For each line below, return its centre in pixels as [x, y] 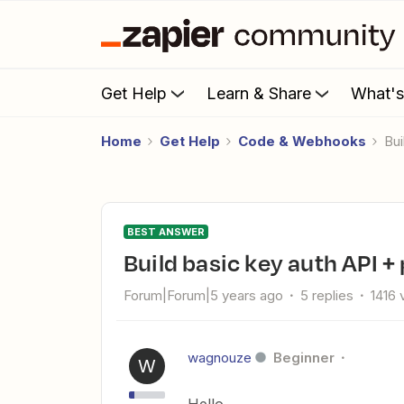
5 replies [327, 295]
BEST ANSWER [166, 232]
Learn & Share [259, 93]
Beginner [304, 358]
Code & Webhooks [302, 141]
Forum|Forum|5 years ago [203, 295]
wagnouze [220, 358]
